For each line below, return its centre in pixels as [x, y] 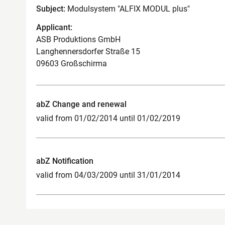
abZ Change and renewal [81, 104]
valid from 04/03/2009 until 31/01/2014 [108, 175]
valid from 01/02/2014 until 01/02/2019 [108, 118]
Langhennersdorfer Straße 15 [88, 51]
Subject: [51, 9]
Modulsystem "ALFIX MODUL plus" [128, 9]
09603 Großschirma [72, 63]
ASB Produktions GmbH [78, 39]
